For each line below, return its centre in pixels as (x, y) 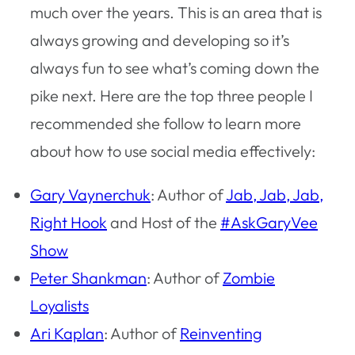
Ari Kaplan (67, 333)
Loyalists (59, 305)
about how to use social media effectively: (173, 151)
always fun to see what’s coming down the (175, 67)
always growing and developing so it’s (160, 40)
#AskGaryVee (269, 222)
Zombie (249, 277)
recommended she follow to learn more (166, 123)
